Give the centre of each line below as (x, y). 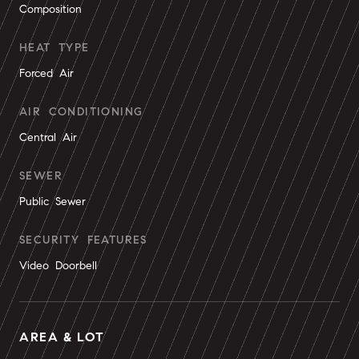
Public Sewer (52, 202)
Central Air (48, 137)
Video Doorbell (58, 266)
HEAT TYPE (54, 48)
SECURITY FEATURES (83, 240)
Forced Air (46, 73)
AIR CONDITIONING (81, 112)
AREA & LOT (63, 337)
